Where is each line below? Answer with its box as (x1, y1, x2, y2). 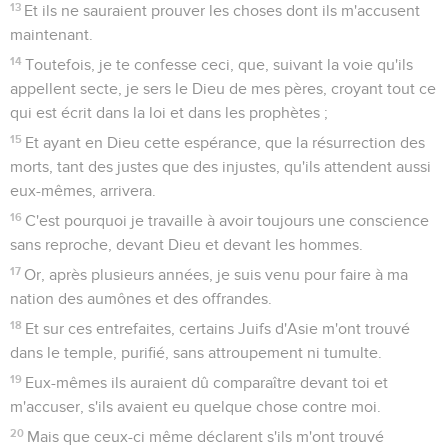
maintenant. (10, 26, 93, 43)
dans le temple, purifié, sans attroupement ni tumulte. (10, 344, 382, 361)
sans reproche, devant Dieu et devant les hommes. (10, 236, 363, 253)
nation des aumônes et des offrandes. (10, 290, 272, 307)
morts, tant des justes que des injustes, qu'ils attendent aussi (10, 158, 431, 175)
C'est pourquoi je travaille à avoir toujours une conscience (25, 212, 430, 229)
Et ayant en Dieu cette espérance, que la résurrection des (25, 134, 426, 151)
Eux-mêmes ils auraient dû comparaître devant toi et (25, 374, 389, 391)
